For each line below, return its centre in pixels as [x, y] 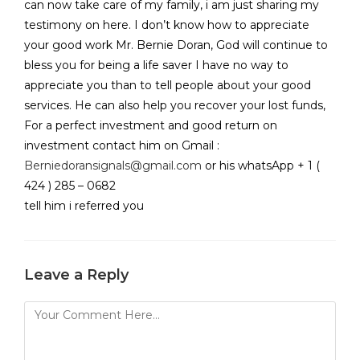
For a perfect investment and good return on [151, 126]
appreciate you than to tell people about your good [168, 86]
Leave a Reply [76, 275]
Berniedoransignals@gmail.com [113, 166]
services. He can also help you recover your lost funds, [175, 106]
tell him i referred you [84, 206]
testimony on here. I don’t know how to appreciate [167, 25]
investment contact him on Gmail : [122, 146]
